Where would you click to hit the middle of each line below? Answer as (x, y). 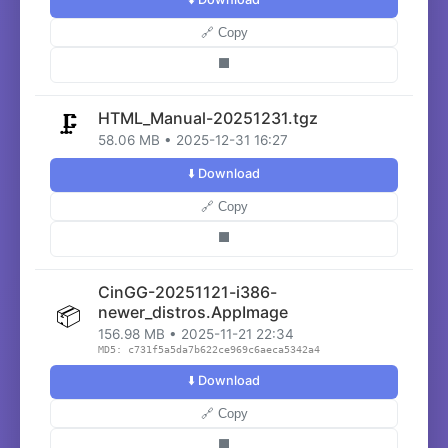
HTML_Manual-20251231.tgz (208, 118)
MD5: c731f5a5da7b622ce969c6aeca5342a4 (209, 349)
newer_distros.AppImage (193, 312)
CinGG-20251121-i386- (187, 292)
